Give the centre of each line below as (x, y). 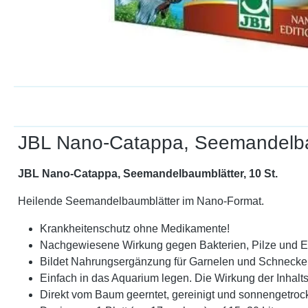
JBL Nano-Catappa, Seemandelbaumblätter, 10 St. (148, 173)
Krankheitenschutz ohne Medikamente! (135, 228)
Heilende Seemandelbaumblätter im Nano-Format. (141, 201)
